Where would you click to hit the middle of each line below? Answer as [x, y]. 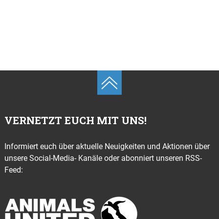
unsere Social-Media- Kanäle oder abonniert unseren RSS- [103, 158]
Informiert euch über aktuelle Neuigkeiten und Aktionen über [107, 146]
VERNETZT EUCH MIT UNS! [76, 120]
